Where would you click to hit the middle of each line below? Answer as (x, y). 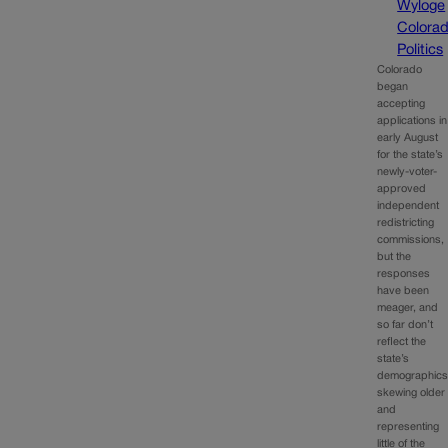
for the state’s (410, 154)
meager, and (408, 307)
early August (408, 137)
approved (402, 188)
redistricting (406, 222)
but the (394, 256)
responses (404, 273)
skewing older (411, 392)
